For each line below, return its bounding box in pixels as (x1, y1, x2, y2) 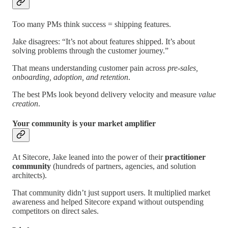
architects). (12, 171, 47, 180)
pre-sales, (167, 63, 198, 72)
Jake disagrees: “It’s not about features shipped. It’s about (12, 37, 195, 46)
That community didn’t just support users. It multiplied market (12, 188, 210, 197)
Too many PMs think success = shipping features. (12, 19, 171, 28)
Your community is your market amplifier (12, 119, 156, 128)
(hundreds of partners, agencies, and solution (51, 162, 196, 171)
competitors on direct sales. (12, 207, 99, 216)
